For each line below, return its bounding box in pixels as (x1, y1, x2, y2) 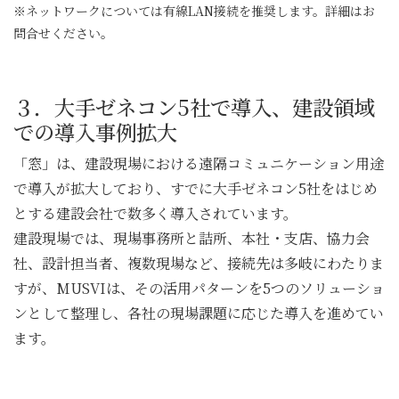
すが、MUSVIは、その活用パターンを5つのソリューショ (13, 277, 385, 298)
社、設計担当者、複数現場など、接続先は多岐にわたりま (13, 252, 384, 273)
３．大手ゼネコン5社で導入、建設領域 (13, 91, 374, 122)
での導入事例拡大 (13, 116, 177, 147)
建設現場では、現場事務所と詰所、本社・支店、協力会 (13, 227, 370, 248)
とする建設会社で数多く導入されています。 (13, 202, 297, 224)
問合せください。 (13, 23, 113, 42)
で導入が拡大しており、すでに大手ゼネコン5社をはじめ (13, 177, 378, 199)
